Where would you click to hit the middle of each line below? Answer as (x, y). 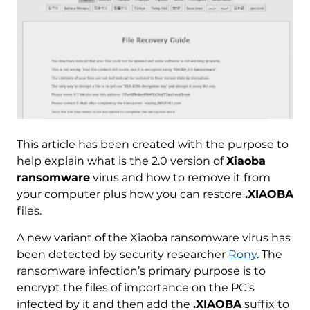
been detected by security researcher (122, 254)
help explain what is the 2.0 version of (121, 161)
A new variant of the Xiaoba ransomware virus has (153, 237)
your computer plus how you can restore (130, 194)
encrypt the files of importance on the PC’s (135, 287)
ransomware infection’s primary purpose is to (141, 271)
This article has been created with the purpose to (152, 144)
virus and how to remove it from (180, 177)
